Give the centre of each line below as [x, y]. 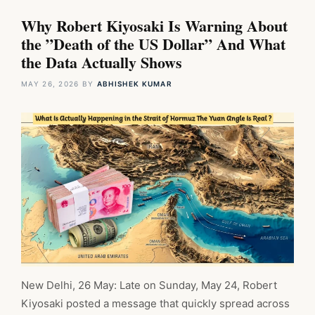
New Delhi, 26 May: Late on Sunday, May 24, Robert [149, 285]
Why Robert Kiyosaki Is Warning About [154, 26]
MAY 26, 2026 [50, 84]
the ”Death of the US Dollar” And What [153, 44]
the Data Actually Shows [102, 63]
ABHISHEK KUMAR [135, 84]
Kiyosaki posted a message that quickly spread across [155, 303]
